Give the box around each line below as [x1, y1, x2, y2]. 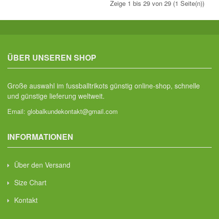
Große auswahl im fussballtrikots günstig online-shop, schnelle [7, 81, 200, 90]
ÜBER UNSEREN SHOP [7, 52, 96, 63]
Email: [7, 107, 27, 116]
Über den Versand [14, 160, 70, 170]
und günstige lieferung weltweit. [7, 91, 105, 101]
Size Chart [14, 177, 46, 187]
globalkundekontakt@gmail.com [27, 107, 118, 116]
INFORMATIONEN [7, 131, 73, 142]
